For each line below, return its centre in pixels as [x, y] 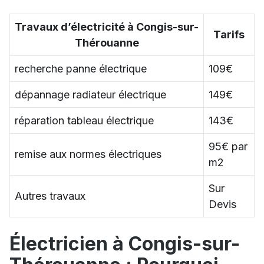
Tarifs [229, 34]
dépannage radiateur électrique [90, 95]
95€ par [228, 146]
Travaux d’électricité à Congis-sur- [107, 27]
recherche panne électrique [81, 69]
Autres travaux [50, 196]
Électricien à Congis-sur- [125, 244]
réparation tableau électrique [84, 121]
